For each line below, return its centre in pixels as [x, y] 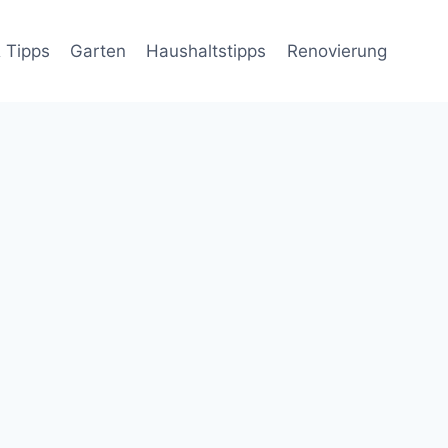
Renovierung [336, 50]
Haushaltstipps [206, 50]
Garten [98, 50]
